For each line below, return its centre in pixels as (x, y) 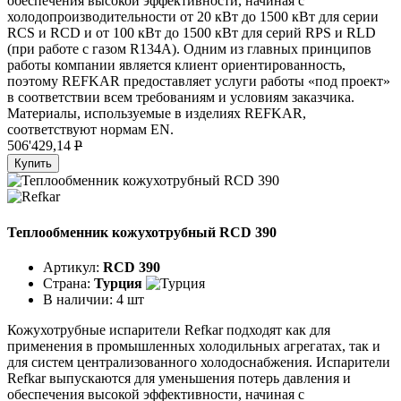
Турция (118, 283)
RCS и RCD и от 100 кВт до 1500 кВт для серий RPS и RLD (192, 33)
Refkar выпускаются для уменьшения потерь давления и (179, 378)
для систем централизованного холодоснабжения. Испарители (199, 362)
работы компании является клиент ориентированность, (176, 65)
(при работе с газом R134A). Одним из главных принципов (189, 49)
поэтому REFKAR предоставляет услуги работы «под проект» (199, 81)
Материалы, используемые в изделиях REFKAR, (157, 114)
